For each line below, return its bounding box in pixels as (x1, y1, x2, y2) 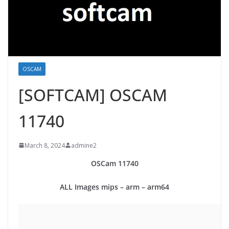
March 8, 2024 (25, 141, 65, 150)
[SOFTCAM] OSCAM (18, 83, 167, 106)
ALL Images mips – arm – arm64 (60, 181, 169, 192)
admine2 (71, 141, 97, 150)
